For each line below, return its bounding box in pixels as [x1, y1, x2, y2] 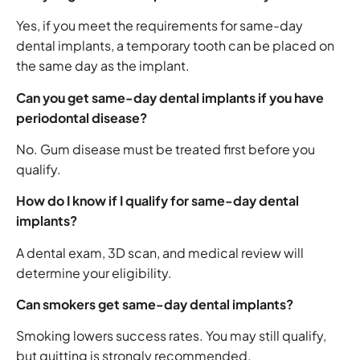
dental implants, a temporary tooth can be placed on [16, 37, 334, 55]
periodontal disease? [16, 108, 147, 126]
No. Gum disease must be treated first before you [16, 140, 315, 157]
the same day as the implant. [16, 57, 190, 75]
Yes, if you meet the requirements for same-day [16, 17, 303, 35]
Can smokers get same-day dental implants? [16, 296, 293, 313]
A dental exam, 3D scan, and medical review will [16, 243, 304, 261]
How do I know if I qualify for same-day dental [16, 192, 299, 210]
